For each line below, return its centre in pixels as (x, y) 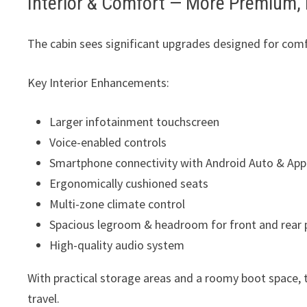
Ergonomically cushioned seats (129, 184)
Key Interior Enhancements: (99, 83)
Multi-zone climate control (118, 204)
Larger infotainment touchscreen (135, 122)
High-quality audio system (117, 245)
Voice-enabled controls (108, 143)
